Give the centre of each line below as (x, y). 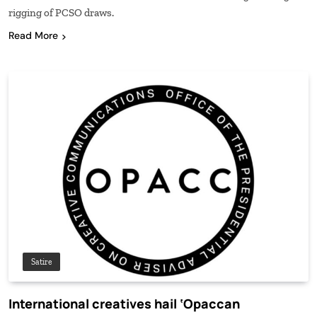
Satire (41, 262)
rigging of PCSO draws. (61, 13)
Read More (33, 36)
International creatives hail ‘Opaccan (124, 304)
